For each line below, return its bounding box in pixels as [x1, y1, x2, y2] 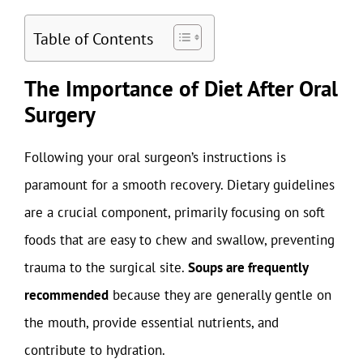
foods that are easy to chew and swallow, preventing [24, 231, 335, 249]
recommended [24, 286, 109, 304]
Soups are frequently [188, 258, 308, 276]
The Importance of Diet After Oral [24, 75, 338, 102]
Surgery [24, 100, 96, 128]
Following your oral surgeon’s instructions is [24, 148, 286, 166]
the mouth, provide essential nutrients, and [24, 314, 279, 331]
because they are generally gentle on [109, 286, 331, 304]
